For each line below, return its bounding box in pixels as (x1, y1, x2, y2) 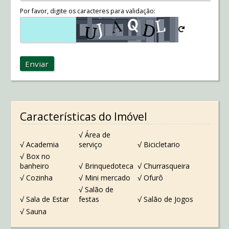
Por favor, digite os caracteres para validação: (19, 7, 155, 16)
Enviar (25, 58, 49, 69)
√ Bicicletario (138, 139, 180, 149)
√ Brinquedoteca (78, 161, 133, 171)
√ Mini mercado (78, 173, 130, 183)
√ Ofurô (138, 173, 164, 183)
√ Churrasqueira (138, 161, 190, 171)
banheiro (19, 161, 49, 171)
